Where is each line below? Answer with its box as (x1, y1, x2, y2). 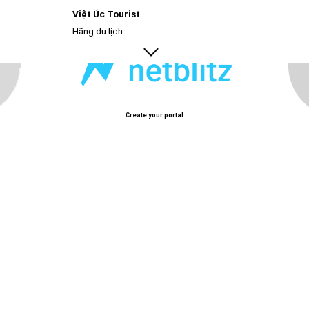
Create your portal (125, 111, 183, 119)
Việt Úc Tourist (72, 8, 140, 19)
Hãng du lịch (72, 26, 123, 37)
